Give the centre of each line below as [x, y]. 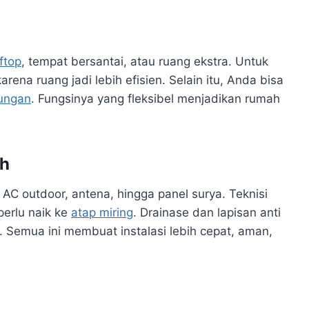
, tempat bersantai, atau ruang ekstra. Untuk [145, 61]
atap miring [102, 212]
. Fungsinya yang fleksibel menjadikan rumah [156, 98]
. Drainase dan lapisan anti [207, 212]
